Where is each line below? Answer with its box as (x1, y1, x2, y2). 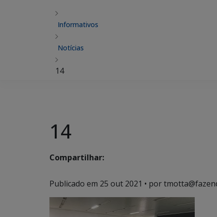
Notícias (58, 43, 84, 52)
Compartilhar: (49, 152, 104, 163)
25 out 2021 (100, 178, 142, 189)
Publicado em (49, 178, 100, 189)
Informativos (58, 20, 98, 29)
